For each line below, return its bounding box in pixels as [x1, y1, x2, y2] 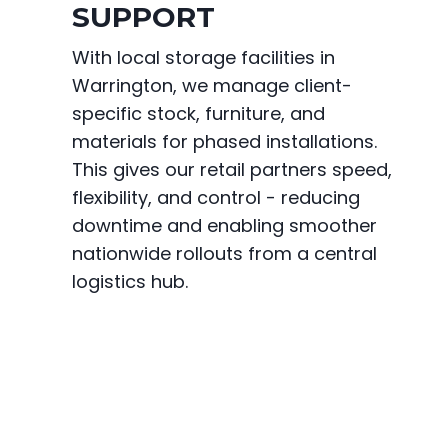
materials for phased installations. [72, 129, 377, 155]
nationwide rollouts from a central [72, 241, 377, 267]
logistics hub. [72, 269, 188, 295]
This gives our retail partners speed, [72, 157, 392, 183]
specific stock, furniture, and [72, 101, 325, 127]
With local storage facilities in [72, 45, 335, 71]
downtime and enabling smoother [72, 213, 377, 239]
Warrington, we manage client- [72, 73, 352, 99]
